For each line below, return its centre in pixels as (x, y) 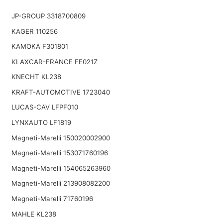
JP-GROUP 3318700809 (48, 16)
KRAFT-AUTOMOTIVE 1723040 (60, 92)
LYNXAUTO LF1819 (41, 123)
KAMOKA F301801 (40, 47)
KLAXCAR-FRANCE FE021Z (54, 61)
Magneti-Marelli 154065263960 (61, 168)
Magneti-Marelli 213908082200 (60, 183)
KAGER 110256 (34, 31)
